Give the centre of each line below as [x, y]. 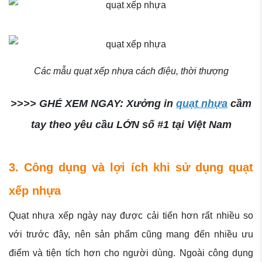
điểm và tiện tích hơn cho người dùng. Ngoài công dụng [131, 253]
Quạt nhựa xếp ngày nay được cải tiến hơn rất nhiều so [131, 216]
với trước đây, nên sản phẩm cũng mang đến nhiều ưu [131, 235]
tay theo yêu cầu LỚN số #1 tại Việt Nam [131, 125]
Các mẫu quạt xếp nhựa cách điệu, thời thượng [131, 71]
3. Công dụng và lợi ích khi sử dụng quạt [131, 168]
